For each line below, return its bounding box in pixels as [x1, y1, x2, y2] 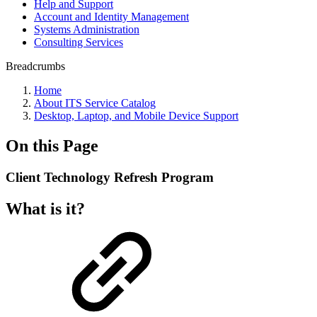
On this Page [6, 136, 98, 155]
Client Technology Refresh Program [6, 169, 214, 185]
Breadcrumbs [6, 60, 65, 72]
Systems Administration [34, 23, 139, 35]
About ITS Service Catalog [34, 97, 156, 109]
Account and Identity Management [34, 11, 189, 23]
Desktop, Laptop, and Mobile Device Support [34, 110, 238, 122]
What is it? [6, 199, 85, 218]
